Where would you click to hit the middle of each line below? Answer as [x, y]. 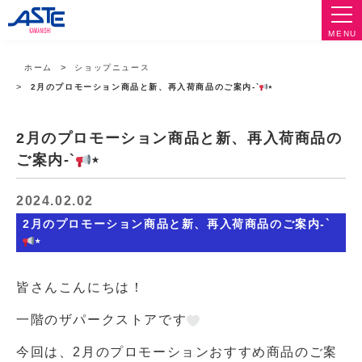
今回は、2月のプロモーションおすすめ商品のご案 [177, 352]
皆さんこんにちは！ [80, 287]
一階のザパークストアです [102, 320]
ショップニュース [112, 67]
